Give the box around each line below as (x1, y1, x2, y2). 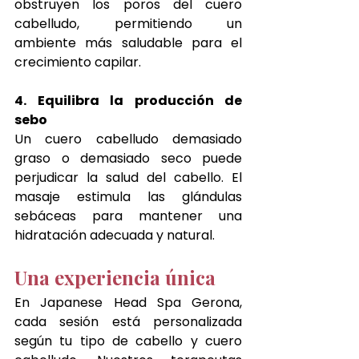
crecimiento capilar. (14, 52, 141, 71)
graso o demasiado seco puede (14, 148, 242, 167)
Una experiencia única (14, 264, 216, 290)
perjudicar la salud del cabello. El (14, 167, 242, 187)
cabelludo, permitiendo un (14, 14, 242, 33)
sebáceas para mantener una (14, 206, 242, 225)
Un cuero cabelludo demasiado (14, 129, 242, 148)
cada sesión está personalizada (14, 312, 242, 331)
